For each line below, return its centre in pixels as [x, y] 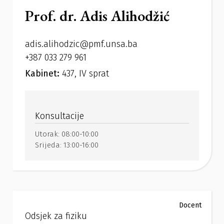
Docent [190, 205]
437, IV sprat [85, 74]
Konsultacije [59, 116]
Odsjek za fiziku [56, 216]
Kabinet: [43, 74]
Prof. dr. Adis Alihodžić [97, 16]
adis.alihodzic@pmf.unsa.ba [81, 44]
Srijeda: [49, 145]
